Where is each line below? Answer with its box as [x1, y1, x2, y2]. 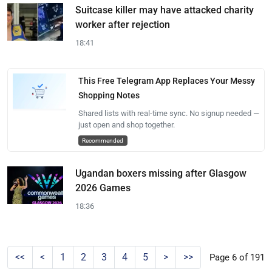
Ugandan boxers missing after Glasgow [75, 167, 246, 179]
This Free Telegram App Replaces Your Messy [78, 75, 255, 86]
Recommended [82, 136, 124, 144]
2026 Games [75, 182, 131, 194]
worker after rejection [75, 18, 170, 30]
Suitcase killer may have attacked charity [75, 4, 254, 16]
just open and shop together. [78, 120, 175, 129]
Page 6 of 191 [209, 251, 265, 263]
